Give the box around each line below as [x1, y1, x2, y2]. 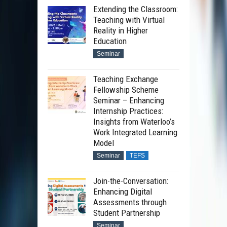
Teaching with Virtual [93, 14, 165, 25]
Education [93, 35, 127, 46]
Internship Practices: [93, 105, 163, 116]
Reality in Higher [93, 25, 148, 35]
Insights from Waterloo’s [93, 116, 175, 127]
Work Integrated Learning [93, 127, 177, 137]
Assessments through [93, 197, 167, 207]
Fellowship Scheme [93, 84, 159, 95]
